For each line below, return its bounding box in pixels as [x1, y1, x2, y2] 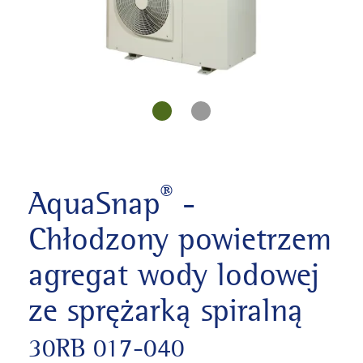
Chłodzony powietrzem [28, 219, 331, 260]
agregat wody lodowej [28, 254, 319, 296]
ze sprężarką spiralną [28, 290, 303, 331]
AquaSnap [28, 183, 160, 224]
